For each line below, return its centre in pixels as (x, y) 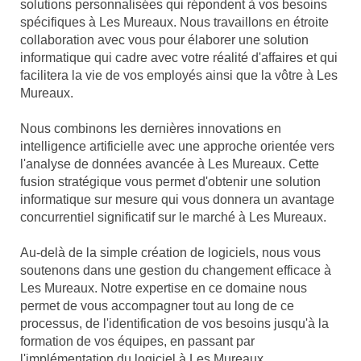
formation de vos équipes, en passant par (137, 342)
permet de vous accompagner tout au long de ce (157, 306)
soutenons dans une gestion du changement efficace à (176, 271)
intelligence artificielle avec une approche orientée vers (177, 147)
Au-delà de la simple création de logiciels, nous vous (170, 253)
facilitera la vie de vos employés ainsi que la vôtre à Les (179, 76)
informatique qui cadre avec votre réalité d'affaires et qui (179, 58)
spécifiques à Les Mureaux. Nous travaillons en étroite (174, 23)
